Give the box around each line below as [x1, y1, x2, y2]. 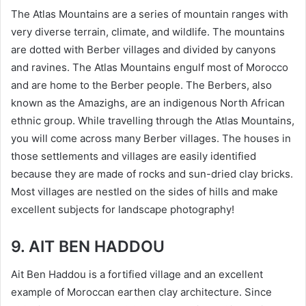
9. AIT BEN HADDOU [11, 237, 165, 256]
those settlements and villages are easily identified [11, 150, 256, 163]
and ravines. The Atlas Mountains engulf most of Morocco [11, 61, 288, 74]
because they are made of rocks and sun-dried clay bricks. [11, 167, 293, 180]
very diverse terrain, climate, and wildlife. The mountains [11, 25, 285, 38]
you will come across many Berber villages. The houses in [11, 132, 291, 145]
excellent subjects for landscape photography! [11, 203, 234, 216]
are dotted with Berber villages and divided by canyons [11, 43, 276, 56]
